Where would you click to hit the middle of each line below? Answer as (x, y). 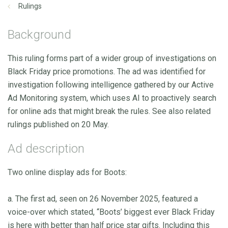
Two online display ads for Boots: (67, 172)
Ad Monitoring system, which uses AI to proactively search (112, 98)
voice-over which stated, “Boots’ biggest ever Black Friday (111, 212)
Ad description (46, 148)
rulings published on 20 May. (59, 124)
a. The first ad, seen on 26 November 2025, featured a (103, 198)
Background (39, 34)
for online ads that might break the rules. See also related (109, 111)
